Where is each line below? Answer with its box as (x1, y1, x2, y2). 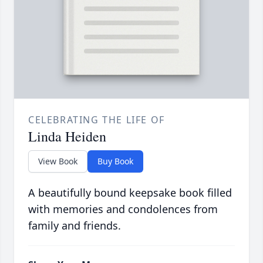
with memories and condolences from (28, 202, 218, 217)
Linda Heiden (28, 127, 106, 146)
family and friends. (28, 218, 121, 233)
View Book (38, 156, 77, 167)
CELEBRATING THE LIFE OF (28, 113, 165, 127)
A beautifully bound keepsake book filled (28, 186, 232, 200)
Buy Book (97, 156, 133, 167)
